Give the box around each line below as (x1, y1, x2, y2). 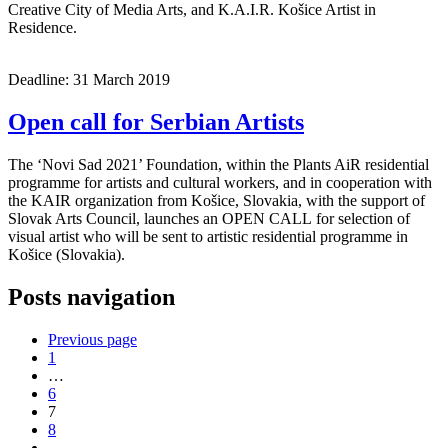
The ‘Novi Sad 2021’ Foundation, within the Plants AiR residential (8, 155, 429, 173)
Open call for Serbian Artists (8, 108, 304, 135)
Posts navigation (8, 283, 175, 310)
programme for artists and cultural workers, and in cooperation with (8, 173, 432, 191)
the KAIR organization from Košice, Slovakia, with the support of (8, 191, 425, 209)
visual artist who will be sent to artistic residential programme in (8, 227, 408, 245)
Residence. (8, 18, 77, 36)
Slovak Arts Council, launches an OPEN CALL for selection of (8, 209, 410, 227)
